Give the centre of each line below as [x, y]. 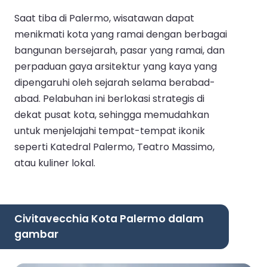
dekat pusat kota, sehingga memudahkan [112, 114]
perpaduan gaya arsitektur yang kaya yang [116, 66]
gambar [36, 235]
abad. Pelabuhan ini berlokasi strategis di [109, 98]
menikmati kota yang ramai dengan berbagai [121, 34]
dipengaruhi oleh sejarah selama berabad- [115, 82]
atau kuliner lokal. [55, 163]
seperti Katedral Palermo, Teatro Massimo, [114, 147]
